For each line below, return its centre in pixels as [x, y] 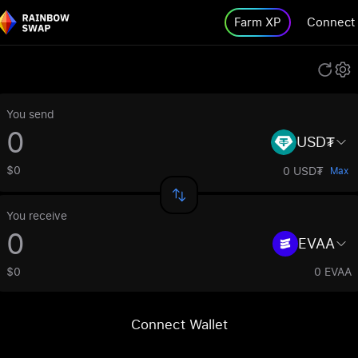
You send [30, 114]
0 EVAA [333, 271]
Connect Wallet [179, 324]
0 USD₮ [303, 171]
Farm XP [258, 22]
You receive [37, 215]
